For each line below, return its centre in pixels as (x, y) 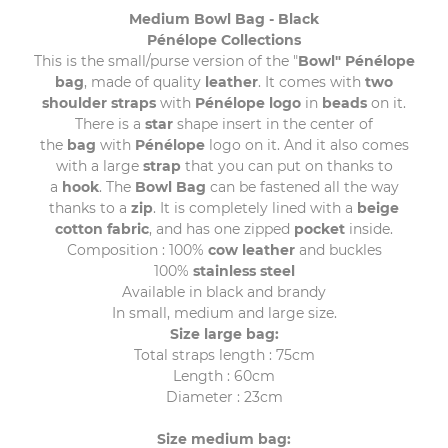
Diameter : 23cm (224, 396)
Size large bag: (224, 333)
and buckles (338, 249)
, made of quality (144, 81)
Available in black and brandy (224, 291)
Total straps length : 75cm (224, 354)
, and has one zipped (221, 228)
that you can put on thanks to (286, 165)
